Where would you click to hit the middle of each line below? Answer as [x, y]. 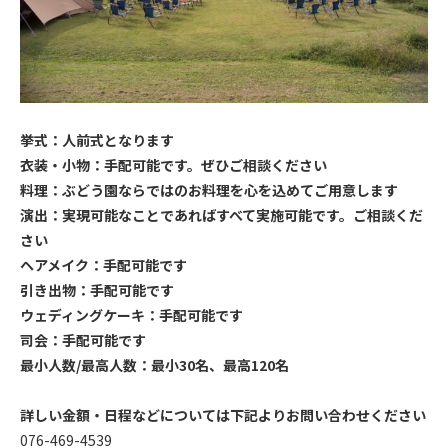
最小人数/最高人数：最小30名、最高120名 [154, 364]
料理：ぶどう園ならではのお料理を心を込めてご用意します [209, 189]
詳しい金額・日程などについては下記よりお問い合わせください [223, 414]
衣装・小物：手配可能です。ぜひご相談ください [173, 164]
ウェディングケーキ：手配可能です [131, 314]
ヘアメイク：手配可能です [103, 264]
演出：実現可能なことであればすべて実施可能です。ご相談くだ [221, 214]
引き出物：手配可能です [97, 289]
